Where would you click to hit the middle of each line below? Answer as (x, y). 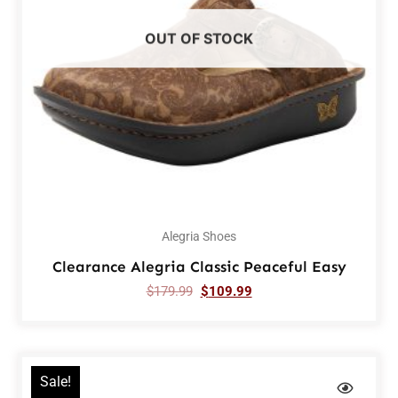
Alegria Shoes (199, 237)
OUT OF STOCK (199, 39)
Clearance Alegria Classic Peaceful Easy (199, 267)
